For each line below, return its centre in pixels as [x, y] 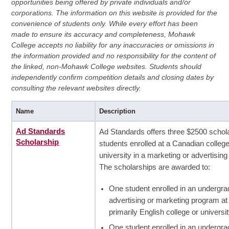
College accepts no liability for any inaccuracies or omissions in [112, 45]
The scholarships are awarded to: [155, 167]
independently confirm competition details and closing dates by [112, 77]
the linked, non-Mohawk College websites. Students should [106, 66]
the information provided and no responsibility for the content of [113, 55]
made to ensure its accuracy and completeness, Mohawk [103, 34]
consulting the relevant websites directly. [76, 88]
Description [117, 111]
